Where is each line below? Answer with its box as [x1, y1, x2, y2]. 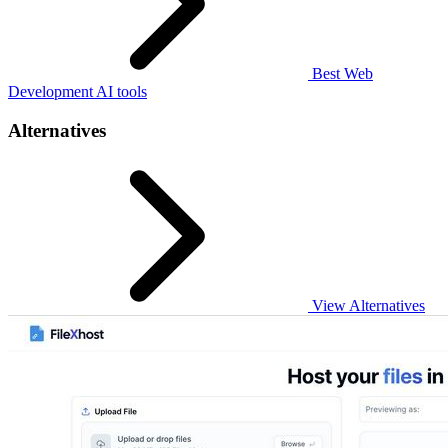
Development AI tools [8, 83, 147, 101]
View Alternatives [308, 296, 425, 314]
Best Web [308, 65, 373, 83]
